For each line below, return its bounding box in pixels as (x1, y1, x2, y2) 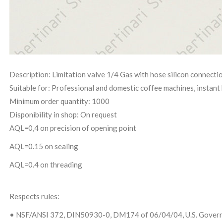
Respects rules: (9, 192, 59, 201)
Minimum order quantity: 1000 (9, 97, 110, 106)
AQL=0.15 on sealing (9, 142, 78, 151)
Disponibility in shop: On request (9, 110, 117, 119)
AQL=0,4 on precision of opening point (9, 123, 136, 132)
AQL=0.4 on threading (9, 160, 82, 169)
